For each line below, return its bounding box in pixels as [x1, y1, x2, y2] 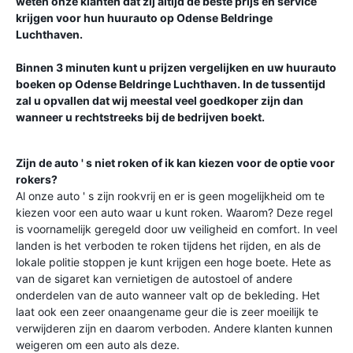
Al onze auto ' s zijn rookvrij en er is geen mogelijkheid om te [16, 189, 325, 203]
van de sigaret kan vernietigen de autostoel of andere [16, 272, 292, 285]
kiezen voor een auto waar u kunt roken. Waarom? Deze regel [16, 206, 333, 219]
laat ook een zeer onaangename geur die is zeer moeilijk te [16, 305, 318, 318]
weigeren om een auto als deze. [16, 338, 180, 351]
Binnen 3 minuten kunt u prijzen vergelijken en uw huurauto [16, 61, 336, 74]
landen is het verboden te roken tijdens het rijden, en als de [16, 239, 321, 252]
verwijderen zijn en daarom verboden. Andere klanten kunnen [16, 321, 333, 335]
